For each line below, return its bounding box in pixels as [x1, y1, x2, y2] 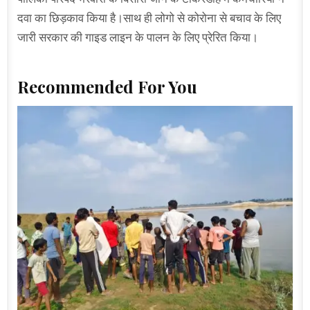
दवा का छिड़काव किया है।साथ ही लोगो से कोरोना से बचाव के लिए [17, 11, 282, 25]
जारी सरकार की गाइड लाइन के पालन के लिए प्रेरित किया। [17, 30, 259, 44]
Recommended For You [17, 75, 198, 98]
